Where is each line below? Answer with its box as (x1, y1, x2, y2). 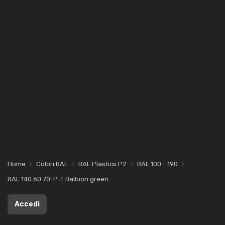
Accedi (15, 200, 40, 208)
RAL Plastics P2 (78, 160, 127, 168)
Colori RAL (36, 160, 68, 168)
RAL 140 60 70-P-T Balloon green (8, 175, 108, 183)
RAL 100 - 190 (137, 160, 178, 168)
